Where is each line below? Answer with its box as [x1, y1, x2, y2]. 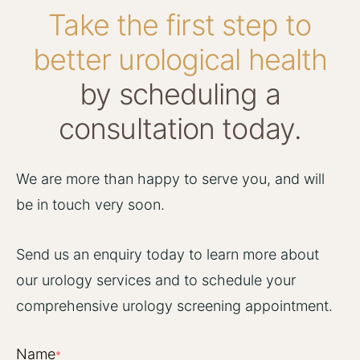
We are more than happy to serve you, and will [16, 170, 325, 187]
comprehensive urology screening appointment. [16, 297, 333, 314]
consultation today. [59, 110, 301, 146]
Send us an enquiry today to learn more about [16, 245, 319, 263]
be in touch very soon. [16, 195, 165, 213]
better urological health [32, 41, 328, 77]
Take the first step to [48, 6, 312, 43]
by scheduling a [80, 76, 280, 112]
